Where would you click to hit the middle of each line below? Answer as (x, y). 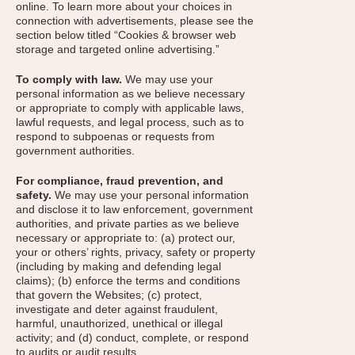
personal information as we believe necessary (130, 94)
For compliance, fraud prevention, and (120, 181)
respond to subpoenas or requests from (115, 136)
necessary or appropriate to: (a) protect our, (126, 238)
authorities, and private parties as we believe (128, 223)
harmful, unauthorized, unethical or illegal (119, 323)
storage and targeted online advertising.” (118, 49)
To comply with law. (69, 79)
